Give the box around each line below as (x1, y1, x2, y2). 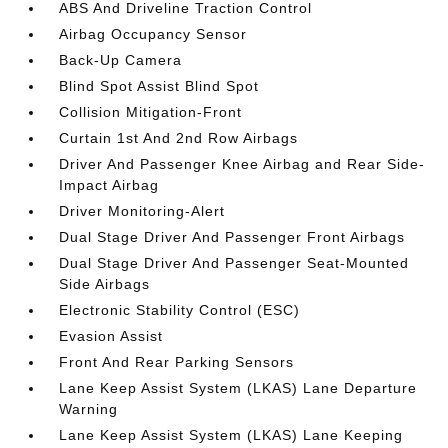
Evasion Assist (59, 328, 164, 344)
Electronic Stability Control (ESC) (59, 302, 301, 318)
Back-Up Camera (59, 52, 183, 68)
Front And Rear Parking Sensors (59, 354, 295, 370)
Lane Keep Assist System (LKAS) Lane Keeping (59, 427, 404, 443)
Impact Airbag (59, 177, 160, 193)
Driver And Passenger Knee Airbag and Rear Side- (59, 156, 426, 172)
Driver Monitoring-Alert (59, 203, 226, 219)
